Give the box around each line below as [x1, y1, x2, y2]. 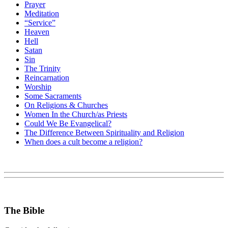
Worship [24, 82, 51, 92]
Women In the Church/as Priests [24, 110, 127, 119]
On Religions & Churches [24, 101, 108, 110]
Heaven [24, 27, 49, 37]
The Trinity [24, 64, 61, 73]
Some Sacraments [24, 92, 81, 101]
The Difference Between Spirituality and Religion [24, 128, 184, 137]
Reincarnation [24, 73, 69, 82]
